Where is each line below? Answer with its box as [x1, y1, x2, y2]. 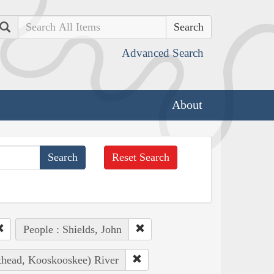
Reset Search [112, 150, 170, 163]
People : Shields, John [23, 223, 122, 235]
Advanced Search [122, 46, 204, 59]
